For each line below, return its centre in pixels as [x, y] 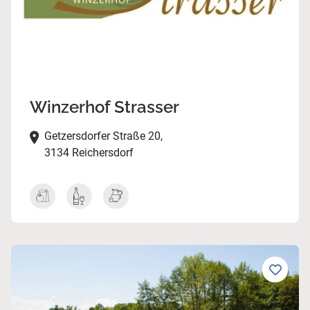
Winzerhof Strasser [104, 107]
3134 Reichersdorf [89, 153]
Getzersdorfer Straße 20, [103, 136]
